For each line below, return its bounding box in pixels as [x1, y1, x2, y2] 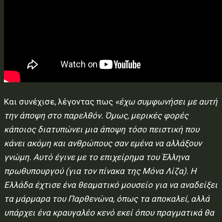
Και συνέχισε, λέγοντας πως [4, 97, 115, 107]
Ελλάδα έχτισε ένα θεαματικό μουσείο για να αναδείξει [4, 180, 218, 190]
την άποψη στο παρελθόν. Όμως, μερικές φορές [4, 111, 188, 120]
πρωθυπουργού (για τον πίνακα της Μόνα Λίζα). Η [4, 166, 196, 176]
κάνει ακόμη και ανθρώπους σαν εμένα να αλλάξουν [4, 138, 202, 148]
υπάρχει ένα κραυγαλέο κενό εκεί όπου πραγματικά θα [4, 208, 214, 218]
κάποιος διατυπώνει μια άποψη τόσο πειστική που [4, 124, 199, 134]
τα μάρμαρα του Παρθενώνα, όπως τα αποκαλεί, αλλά [4, 194, 210, 204]
